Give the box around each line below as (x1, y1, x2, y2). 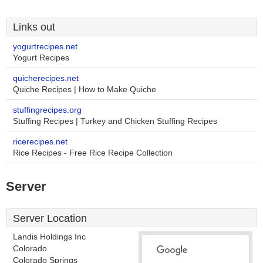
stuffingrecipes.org (13, 106, 82, 114)
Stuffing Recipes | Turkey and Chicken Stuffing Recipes (13, 117, 217, 126)
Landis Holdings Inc (13, 232, 86, 241)
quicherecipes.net (13, 74, 79, 83)
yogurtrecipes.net (13, 42, 77, 51)
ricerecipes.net (13, 137, 68, 146)
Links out (13, 21, 55, 33)
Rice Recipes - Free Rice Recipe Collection (13, 149, 173, 157)
